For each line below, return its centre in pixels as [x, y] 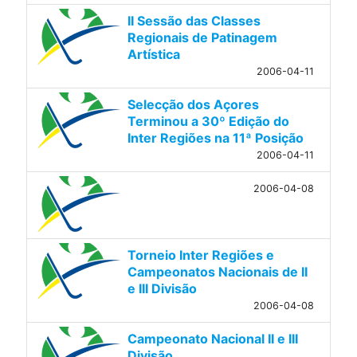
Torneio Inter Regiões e [200, 255]
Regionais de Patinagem [202, 37]
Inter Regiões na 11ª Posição [215, 137]
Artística [153, 54]
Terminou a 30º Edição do [208, 121]
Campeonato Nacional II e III [212, 338]
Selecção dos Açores [193, 104]
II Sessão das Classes [194, 20]
